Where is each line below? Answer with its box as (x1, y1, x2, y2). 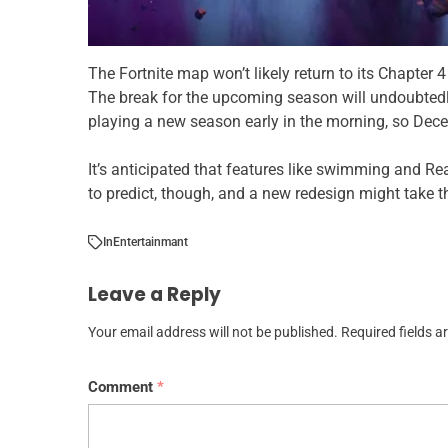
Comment (88, 378, 157, 397)
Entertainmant (113, 235, 188, 250)
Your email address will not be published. (88, 324, 338, 342)
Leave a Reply (88, 281, 221, 309)
